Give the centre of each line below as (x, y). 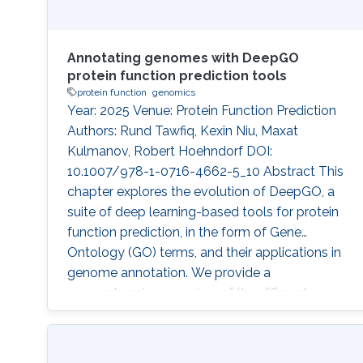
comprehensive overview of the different (187, 293)
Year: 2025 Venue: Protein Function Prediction (201, 110)
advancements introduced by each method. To (207, 333)
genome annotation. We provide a (169, 272)
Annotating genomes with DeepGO (183, 58)
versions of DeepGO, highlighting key (177, 313)
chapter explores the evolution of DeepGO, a (201, 191)
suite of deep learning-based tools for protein (203, 211)
